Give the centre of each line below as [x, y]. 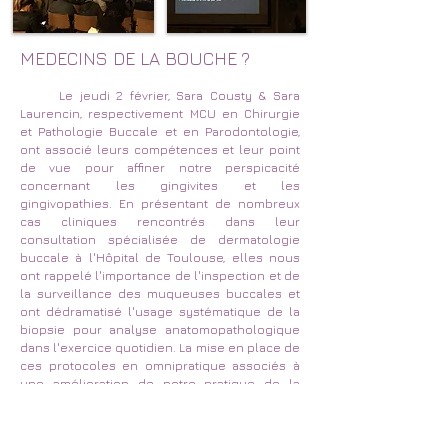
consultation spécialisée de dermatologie [160, 239]
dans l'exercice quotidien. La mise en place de [160, 347]
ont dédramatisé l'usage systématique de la [160, 311]
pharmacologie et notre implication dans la [160, 401]
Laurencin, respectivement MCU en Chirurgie [160, 113]
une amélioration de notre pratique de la [160, 383]
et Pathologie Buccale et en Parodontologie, [160, 131]
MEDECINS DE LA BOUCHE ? [135, 58]
